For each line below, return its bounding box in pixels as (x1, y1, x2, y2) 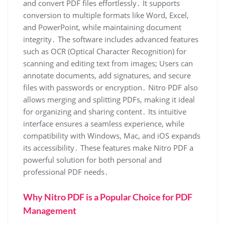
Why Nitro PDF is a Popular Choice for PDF (23, 191, 192, 202)
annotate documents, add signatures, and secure (23, 70, 191, 80)
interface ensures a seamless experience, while (23, 118, 184, 129)
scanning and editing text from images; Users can (23, 58, 193, 68)
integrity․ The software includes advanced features (23, 34, 198, 44)
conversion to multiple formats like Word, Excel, (23, 10, 189, 20)
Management (23, 204, 76, 216)
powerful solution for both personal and (23, 154, 162, 165)
